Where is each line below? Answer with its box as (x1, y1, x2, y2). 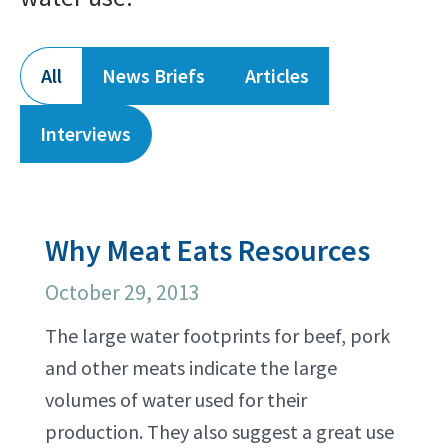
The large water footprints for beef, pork (45, 323, 390, 348)
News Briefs (102, 63, 205, 88)
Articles (245, 63, 309, 88)
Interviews (40, 121, 131, 146)
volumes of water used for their (45, 387, 307, 412)
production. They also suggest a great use (45, 419, 394, 444)
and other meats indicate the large (45, 355, 337, 380)
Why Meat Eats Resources (45, 231, 370, 269)
